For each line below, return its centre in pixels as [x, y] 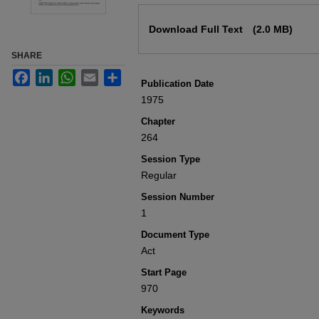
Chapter [158, 121]
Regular [159, 175]
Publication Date [177, 84]
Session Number [178, 197]
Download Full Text [197, 29]
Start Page [164, 272]
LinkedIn [72, 75]
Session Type [171, 159]
